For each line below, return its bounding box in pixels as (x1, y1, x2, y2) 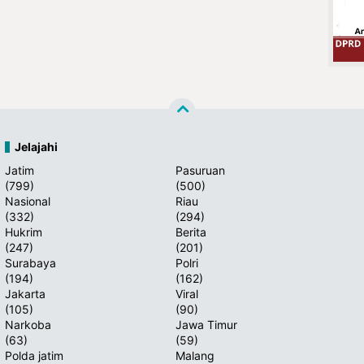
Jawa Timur (175, 318, 237, 331)
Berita (175, 225, 206, 239)
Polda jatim (5, 349, 63, 362)
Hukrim (5, 225, 42, 239)
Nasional (5, 194, 50, 208)
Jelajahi (15, 140, 58, 154)
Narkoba (5, 318, 51, 331)
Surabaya (5, 256, 56, 270)
